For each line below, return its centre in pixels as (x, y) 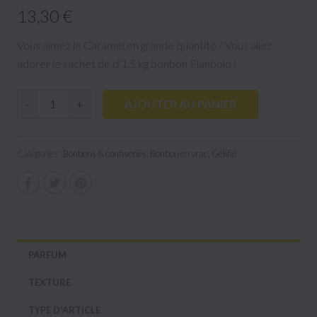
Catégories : (40, 153)
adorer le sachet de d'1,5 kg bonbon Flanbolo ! (127, 63)
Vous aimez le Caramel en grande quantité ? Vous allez (144, 45)
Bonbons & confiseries (105, 153)
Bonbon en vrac (179, 153)
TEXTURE (50, 282)
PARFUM (47, 254)
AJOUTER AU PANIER (180, 103)
